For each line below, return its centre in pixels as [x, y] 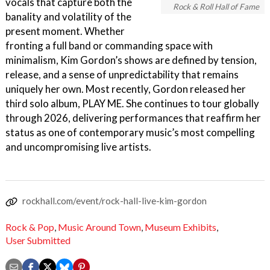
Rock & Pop [30, 227]
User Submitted [38, 240]
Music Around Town [99, 227]
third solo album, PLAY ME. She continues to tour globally [132, 103]
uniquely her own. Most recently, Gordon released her [126, 89]
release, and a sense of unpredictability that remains [122, 74]
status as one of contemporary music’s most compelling [130, 132]
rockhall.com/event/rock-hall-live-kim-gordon [115, 201]
